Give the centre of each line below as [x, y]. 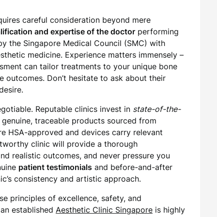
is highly [169, 210]
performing [157, 31]
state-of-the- [157, 109]
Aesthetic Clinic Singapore [104, 210]
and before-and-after [132, 167]
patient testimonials [55, 167]
